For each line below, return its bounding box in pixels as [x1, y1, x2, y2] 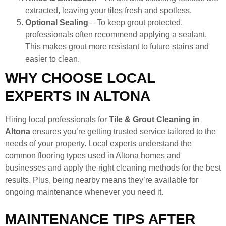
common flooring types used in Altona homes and [5, 151, 181, 160]
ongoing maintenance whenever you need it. [5, 187, 163, 196]
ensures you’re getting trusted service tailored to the [30, 127, 216, 136]
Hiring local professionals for [5, 115, 109, 124]
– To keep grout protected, [88, 18, 183, 27]
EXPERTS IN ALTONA [5, 88, 150, 104]
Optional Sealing [25, 18, 88, 27]
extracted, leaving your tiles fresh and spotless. [25, 6, 192, 15]
